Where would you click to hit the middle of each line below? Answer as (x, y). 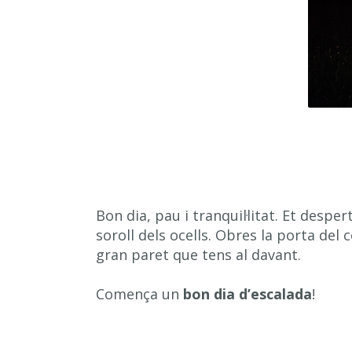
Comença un (139, 294)
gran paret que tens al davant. (198, 255)
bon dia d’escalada (247, 294)
